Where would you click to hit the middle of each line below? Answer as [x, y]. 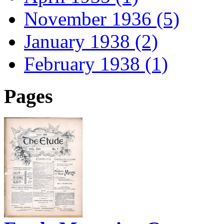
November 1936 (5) [102, 19]
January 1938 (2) [91, 41]
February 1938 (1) [96, 64]
